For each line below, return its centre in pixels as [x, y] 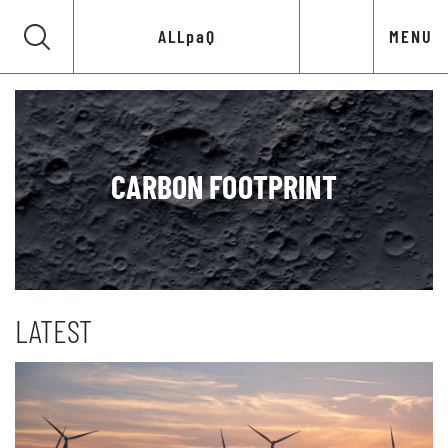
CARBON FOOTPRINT [224, 186]
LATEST [53, 330]
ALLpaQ [186, 36]
